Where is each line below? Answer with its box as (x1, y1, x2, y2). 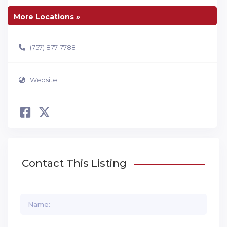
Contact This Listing (22, 157, 127, 170)
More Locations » (14, 12, 80, 22)
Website (30, 75, 57, 84)
